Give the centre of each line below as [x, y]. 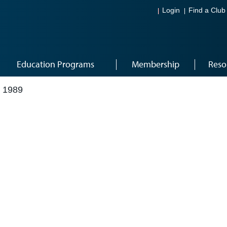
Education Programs [55, 64]
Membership [155, 64]
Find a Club [207, 11]
